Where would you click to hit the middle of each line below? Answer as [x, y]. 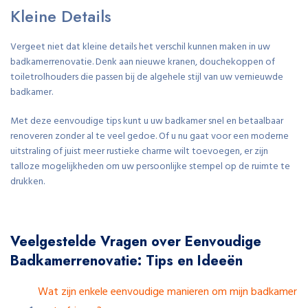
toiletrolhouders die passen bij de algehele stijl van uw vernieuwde [147, 77]
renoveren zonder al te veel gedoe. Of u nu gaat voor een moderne [150, 136]
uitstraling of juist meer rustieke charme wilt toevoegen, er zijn [139, 151]
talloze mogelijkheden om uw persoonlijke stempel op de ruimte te [150, 166]
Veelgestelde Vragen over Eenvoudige [136, 241]
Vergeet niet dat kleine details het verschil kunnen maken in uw [140, 47]
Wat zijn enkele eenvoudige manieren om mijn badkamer [167, 292]
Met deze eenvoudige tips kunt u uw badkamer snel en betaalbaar [147, 121]
